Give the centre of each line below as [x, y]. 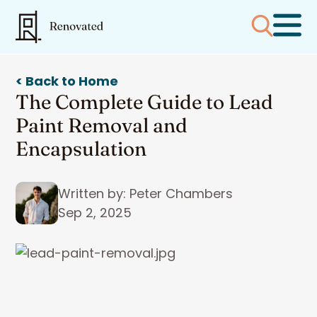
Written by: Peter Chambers [145, 194]
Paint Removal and [102, 125]
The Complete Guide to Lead [144, 102]
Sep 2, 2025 [95, 213]
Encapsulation [81, 149]
